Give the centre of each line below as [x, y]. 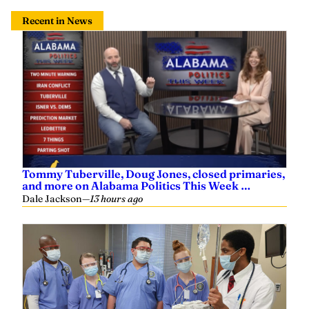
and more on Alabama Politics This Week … [137, 185]
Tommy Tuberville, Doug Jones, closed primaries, [153, 173]
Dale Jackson [52, 198]
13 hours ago [116, 198]
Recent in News [57, 20]
